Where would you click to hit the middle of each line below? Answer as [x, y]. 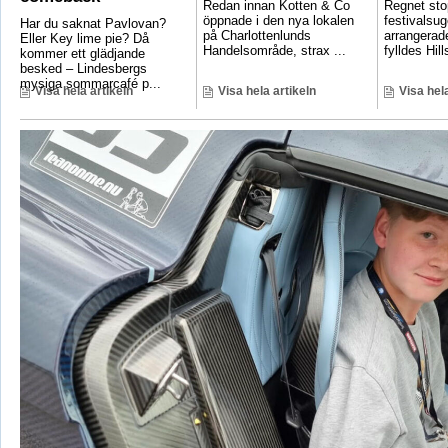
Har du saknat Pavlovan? [92, 24]
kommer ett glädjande [82, 54]
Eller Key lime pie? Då [84, 39]
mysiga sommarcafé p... [90, 84]
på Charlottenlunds [256, 36]
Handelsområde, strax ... [274, 51]
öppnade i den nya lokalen [278, 21]
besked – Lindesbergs [83, 69]
